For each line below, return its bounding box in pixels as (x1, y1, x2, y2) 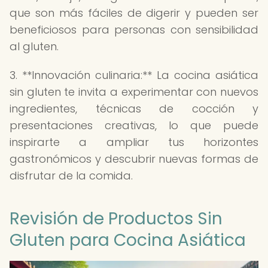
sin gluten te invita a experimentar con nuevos (10, 84, 258, 99)
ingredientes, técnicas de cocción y (10, 101, 258, 116)
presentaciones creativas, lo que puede (10, 118, 258, 133)
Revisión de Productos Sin (10, 207, 223, 230)
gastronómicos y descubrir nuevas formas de (10, 151, 258, 166)
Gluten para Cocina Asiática (10, 229, 246, 252)
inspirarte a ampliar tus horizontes (10, 135, 258, 150)
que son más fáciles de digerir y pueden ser (10, 5, 258, 20)
